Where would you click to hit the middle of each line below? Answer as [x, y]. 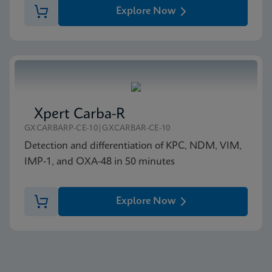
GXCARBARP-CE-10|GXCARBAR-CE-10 [97, 128]
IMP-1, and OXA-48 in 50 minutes [100, 162]
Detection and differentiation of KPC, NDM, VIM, [133, 146]
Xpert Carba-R [80, 115]
